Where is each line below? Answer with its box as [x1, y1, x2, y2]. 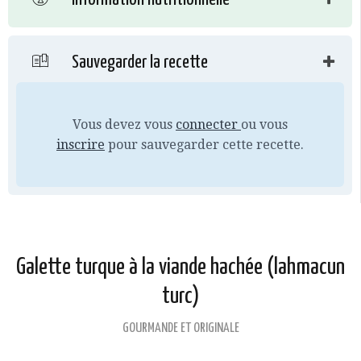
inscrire [56, 137, 105, 153]
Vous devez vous [73, 117, 176, 133]
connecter [176, 117, 241, 133]
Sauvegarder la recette [68, 53, 208, 73]
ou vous [241, 117, 288, 133]
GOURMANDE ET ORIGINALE [122, 322, 239, 336]
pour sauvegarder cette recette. [105, 137, 304, 153]
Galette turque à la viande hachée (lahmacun [16, 256, 345, 280]
